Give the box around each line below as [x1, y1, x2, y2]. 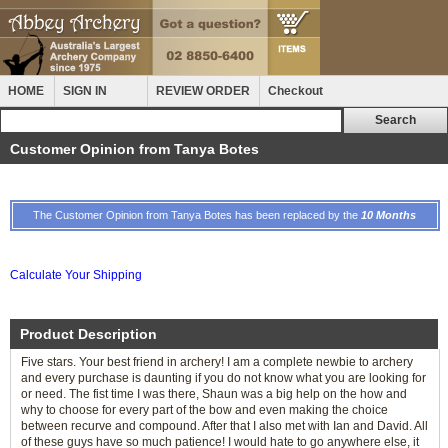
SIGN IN [63, 84, 107, 98]
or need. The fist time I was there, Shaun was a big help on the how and [21, 387, 407, 401]
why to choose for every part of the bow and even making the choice [21, 403, 388, 417]
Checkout [268, 84, 323, 98]
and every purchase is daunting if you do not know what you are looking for [21, 371, 426, 385]
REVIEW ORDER [156, 84, 250, 98]
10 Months [360, 209, 416, 221]
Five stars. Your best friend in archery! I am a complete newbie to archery [21, 355, 413, 369]
